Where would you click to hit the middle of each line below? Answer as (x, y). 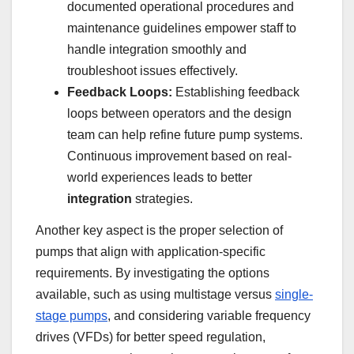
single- (294, 294)
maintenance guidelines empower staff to (182, 28)
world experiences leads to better (160, 178)
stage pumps (72, 315)
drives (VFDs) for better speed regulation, (151, 337)
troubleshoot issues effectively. (153, 71)
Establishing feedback (236, 92)
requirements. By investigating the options (153, 273)
